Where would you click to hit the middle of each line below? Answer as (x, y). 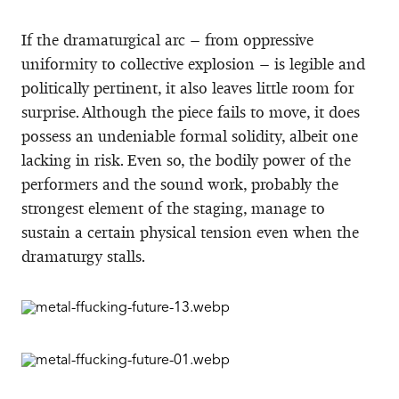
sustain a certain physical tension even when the (190, 232)
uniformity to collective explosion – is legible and (193, 64)
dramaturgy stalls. (83, 256)
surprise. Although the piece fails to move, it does (191, 112)
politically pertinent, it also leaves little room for (188, 88)
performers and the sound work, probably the (180, 184)
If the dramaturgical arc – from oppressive (167, 40)
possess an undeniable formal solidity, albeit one (190, 136)
